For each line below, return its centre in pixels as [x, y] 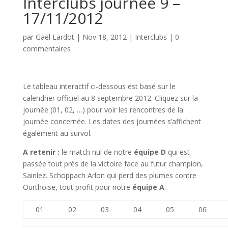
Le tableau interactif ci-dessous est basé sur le [99, 86]
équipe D [150, 152]
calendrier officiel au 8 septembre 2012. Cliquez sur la [110, 98]
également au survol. [57, 133]
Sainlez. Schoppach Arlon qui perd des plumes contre [109, 175]
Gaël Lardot [55, 37]
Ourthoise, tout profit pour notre [77, 187]
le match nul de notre [97, 152]
